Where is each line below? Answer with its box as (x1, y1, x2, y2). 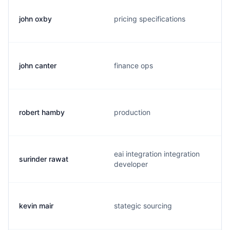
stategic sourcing (114, 201, 172, 210)
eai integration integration (114, 149, 200, 158)
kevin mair (19, 201, 53, 210)
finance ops (114, 61, 153, 70)
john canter (19, 61, 56, 70)
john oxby (19, 14, 52, 23)
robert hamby (19, 108, 65, 117)
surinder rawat (19, 155, 68, 163)
